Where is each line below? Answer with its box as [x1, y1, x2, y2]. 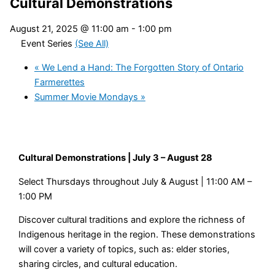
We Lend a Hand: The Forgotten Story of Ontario [39, 62, 244, 73]
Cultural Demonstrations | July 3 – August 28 [18, 152, 213, 164]
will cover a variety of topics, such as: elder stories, [18, 244, 230, 255]
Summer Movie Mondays [34, 91, 141, 103]
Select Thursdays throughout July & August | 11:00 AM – [18, 176, 252, 187]
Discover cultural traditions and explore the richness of [18, 214, 246, 226]
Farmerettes [34, 77, 85, 88]
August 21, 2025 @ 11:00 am [9, 23, 129, 35]
